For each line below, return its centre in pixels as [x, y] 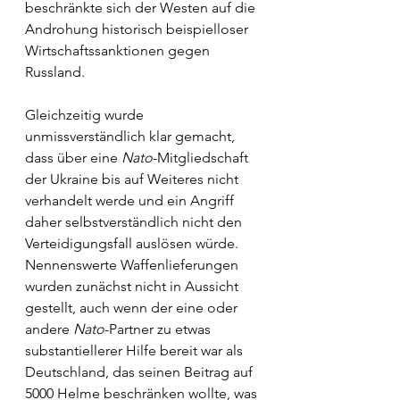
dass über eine [73, 158]
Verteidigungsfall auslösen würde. [133, 243]
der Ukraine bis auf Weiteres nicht [133, 179]
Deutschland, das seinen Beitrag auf [141, 372]
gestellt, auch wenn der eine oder [133, 308]
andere [49, 329]
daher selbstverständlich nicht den [135, 222]
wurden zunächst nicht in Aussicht [133, 286]
